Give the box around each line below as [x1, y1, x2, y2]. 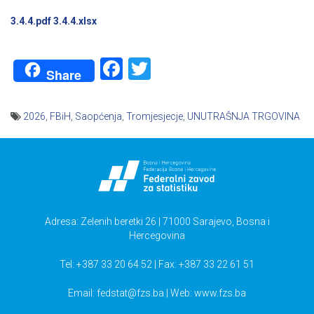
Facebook [123, 55, 217, 83]
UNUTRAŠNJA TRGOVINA [187, 111, 300, 123]
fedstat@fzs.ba [97, 287, 164, 299]
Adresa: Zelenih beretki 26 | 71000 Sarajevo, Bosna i [44, 216, 270, 228]
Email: [68, 287, 97, 299]
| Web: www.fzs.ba [164, 287, 246, 299]
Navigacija [11, 137, 78, 155]
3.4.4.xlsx [53, 15, 97, 27]
